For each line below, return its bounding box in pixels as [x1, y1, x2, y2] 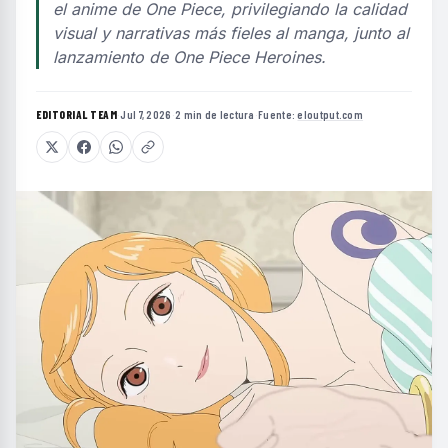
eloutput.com [297, 108, 364, 121]
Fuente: [258, 108, 298, 121]
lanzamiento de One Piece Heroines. [53, 47, 326, 67]
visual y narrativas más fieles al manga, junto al [53, 23, 409, 43]
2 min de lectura [174, 108, 255, 121]
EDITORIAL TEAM [36, 108, 117, 121]
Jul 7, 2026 [120, 108, 172, 121]
